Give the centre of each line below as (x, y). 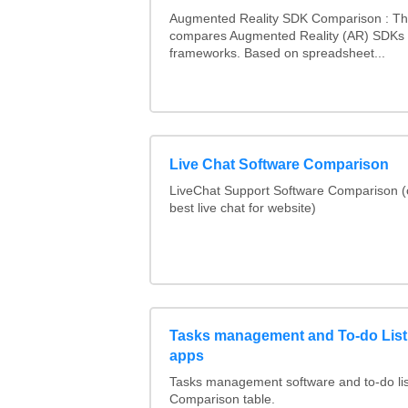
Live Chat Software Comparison (279, 164)
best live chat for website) (242, 208)
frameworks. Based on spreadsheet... (277, 53)
